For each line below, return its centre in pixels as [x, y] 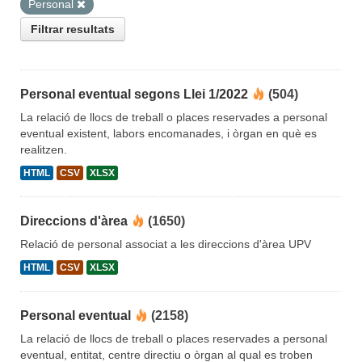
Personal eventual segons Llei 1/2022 [134, 95]
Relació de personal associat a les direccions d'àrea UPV [166, 244]
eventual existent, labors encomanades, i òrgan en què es [168, 134]
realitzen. [44, 150]
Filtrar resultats [73, 29]
